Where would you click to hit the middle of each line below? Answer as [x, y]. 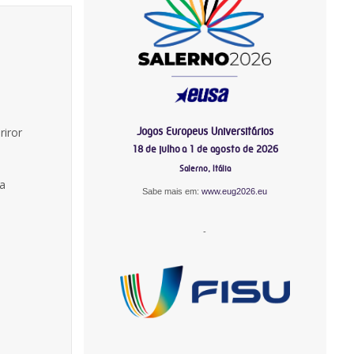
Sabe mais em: [172, 191]
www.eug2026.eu [235, 191]
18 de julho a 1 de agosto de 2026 [205, 149]
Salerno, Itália [205, 168]
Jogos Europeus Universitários [205, 131]
